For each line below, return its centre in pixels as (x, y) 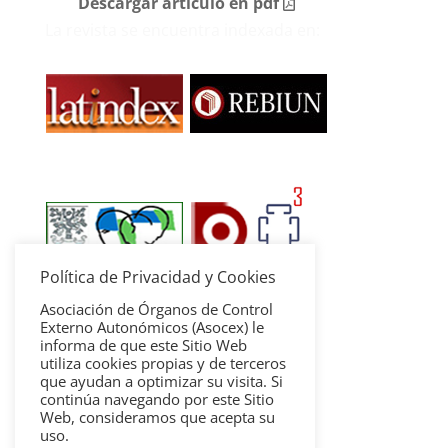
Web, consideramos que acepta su (157, 417)
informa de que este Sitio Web (143, 345)
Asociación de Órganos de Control (156, 309)
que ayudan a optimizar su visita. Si (161, 381)
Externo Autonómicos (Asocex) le (152, 327)
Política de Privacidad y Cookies (158, 277)
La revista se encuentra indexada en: (182, 29)
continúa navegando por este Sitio (157, 399)
